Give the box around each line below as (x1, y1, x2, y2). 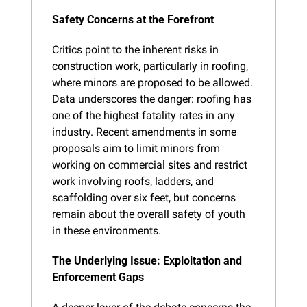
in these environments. (52, 223, 161, 237)
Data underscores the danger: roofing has (52, 92, 251, 106)
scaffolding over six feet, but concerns (52, 191, 236, 204)
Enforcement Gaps (52, 270, 144, 284)
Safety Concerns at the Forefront (52, 12, 214, 26)
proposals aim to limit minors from (52, 141, 220, 155)
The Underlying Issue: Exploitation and (52, 254, 242, 267)
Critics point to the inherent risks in (52, 42, 219, 56)
